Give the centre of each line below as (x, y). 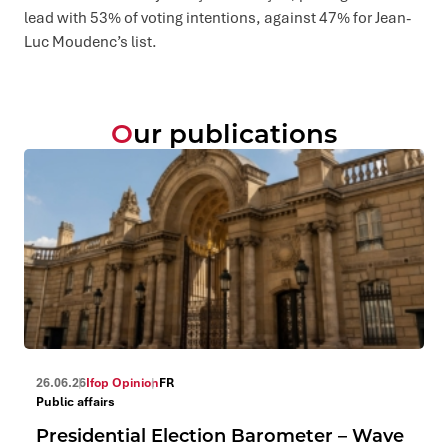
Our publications (235, 132)
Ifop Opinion (122, 382)
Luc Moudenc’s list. (90, 41)
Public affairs (75, 401)
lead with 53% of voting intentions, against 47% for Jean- (217, 17)
